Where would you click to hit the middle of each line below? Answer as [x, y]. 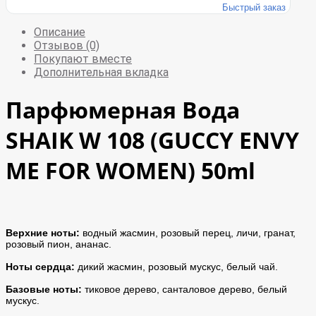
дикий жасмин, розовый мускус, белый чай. [176, 266]
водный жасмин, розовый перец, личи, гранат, [188, 232]
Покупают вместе [83, 59]
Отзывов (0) [67, 46]
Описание [60, 32]
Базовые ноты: [44, 289]
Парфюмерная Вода [123, 109]
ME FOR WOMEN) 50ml [130, 170]
